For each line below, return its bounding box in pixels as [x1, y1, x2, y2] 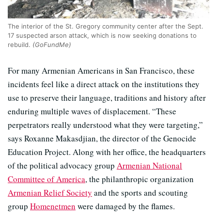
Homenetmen [30, 201, 76, 212]
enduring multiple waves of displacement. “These [8, 106, 176, 117]
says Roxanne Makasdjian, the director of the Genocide [8, 133, 196, 144]
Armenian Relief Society [8, 187, 92, 199]
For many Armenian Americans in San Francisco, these [8, 65, 195, 77]
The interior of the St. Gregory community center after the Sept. [8, 22, 203, 31]
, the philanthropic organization [85, 173, 194, 185]
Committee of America [8, 173, 85, 185]
